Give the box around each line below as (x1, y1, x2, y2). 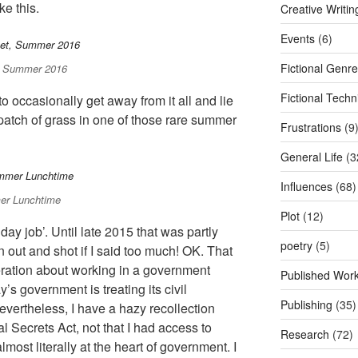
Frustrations (280, 119, 341, 135)
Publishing (280, 296, 332, 312)
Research (280, 326, 329, 342)
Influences (280, 178, 332, 194)
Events (280, 30, 315, 46)
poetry (280, 237, 312, 253)
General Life (280, 149, 343, 165)
